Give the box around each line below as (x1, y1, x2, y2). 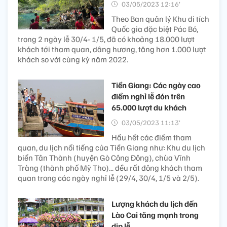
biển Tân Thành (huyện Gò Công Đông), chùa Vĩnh (18, 152, 191, 163)
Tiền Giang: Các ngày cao (111, 80, 201, 90)
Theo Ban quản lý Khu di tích (111, 13, 209, 24)
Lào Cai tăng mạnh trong (111, 209, 199, 220)
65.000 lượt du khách (111, 102, 186, 112)
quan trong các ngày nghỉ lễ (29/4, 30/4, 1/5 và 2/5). (18, 172, 199, 183)
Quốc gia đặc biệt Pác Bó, (111, 23, 198, 34)
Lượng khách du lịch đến (111, 198, 198, 209)
